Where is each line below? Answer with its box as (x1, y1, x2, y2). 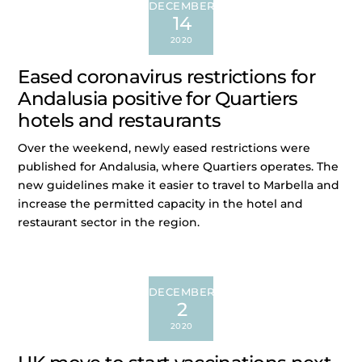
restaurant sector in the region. (18, 215, 200, 230)
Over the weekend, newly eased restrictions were (18, 141, 311, 156)
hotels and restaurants (18, 108, 221, 132)
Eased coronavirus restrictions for (18, 65, 315, 88)
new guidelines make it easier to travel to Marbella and (18, 178, 340, 193)
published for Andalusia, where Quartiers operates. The (18, 159, 339, 175)
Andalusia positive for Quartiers (18, 86, 298, 110)
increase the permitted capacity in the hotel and (18, 196, 304, 212)
